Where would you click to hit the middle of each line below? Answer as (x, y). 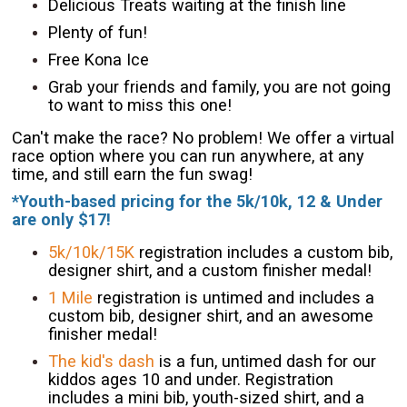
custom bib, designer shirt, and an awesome (211, 316)
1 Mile (71, 298)
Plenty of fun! (98, 33)
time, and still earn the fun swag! (133, 174)
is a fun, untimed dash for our (266, 362)
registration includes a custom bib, (266, 253)
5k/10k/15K (92, 253)
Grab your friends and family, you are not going (220, 87)
